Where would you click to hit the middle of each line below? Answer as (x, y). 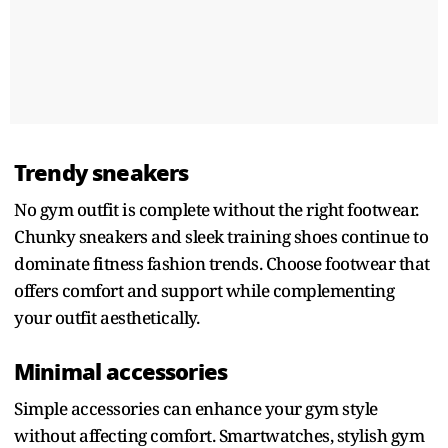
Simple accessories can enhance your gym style (196, 409)
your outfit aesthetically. (106, 318)
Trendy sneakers (101, 173)
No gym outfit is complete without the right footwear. (216, 210)
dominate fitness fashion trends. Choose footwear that (222, 264)
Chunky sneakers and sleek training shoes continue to (221, 237)
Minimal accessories (121, 372)
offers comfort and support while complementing (204, 291)
